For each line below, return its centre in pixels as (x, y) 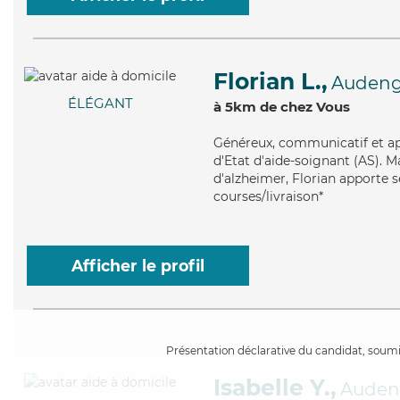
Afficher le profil (138, 266)
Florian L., (271, 81)
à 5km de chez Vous (282, 107)
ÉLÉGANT (100, 104)
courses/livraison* (268, 196)
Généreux (243, 143)
